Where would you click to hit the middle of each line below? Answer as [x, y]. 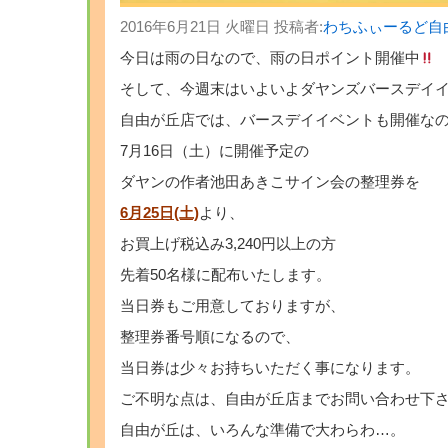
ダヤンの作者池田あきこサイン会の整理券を [270, 182]
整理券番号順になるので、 [210, 337]
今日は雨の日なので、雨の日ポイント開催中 [270, 58]
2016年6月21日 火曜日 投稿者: [221, 27]
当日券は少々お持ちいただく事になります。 [270, 368]
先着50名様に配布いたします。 [225, 275]
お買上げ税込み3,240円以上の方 [228, 244]
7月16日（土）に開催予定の [214, 151]
